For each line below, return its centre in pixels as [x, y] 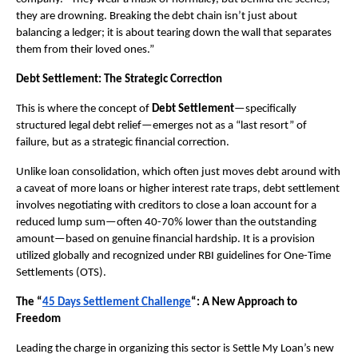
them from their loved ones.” [85, 50]
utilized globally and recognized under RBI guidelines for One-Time [173, 256]
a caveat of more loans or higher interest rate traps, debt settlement [178, 189]
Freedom [38, 319]
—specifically [265, 109]
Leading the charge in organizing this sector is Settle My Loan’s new [175, 348]
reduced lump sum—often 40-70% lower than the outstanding [166, 222]
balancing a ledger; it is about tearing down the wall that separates [174, 33]
